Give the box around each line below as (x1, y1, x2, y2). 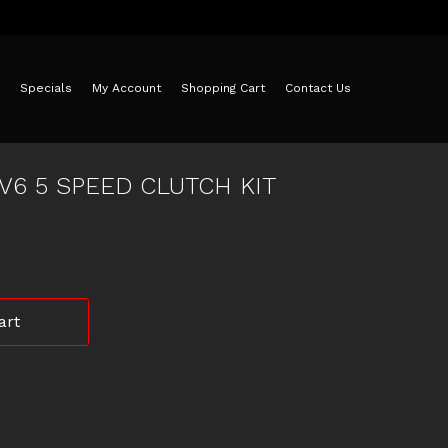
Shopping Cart (181, 81, 265, 95)
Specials (20, 81, 72, 95)
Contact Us (285, 81, 351, 95)
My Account (92, 81, 161, 95)
